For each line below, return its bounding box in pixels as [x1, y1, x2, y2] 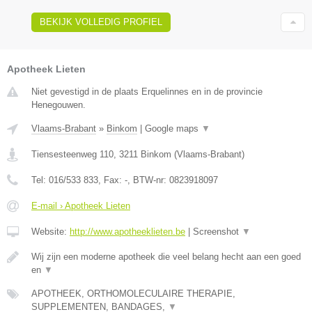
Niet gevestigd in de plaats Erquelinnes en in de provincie [31, 86, 263, 97]
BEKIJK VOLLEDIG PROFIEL [40, 16, 162, 27]
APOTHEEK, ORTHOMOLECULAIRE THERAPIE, [31, 288, 235, 299]
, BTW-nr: [127, 174, 169, 185]
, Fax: [98, 174, 125, 185]
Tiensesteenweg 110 [31, 148, 114, 159]
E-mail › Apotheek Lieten [31, 200, 130, 211]
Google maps [145, 123, 201, 134]
